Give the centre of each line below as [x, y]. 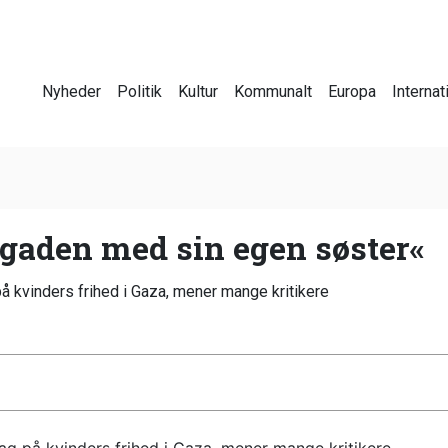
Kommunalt [273, 91]
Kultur [198, 91]
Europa [352, 91]
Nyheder [71, 91]
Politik [139, 91]
